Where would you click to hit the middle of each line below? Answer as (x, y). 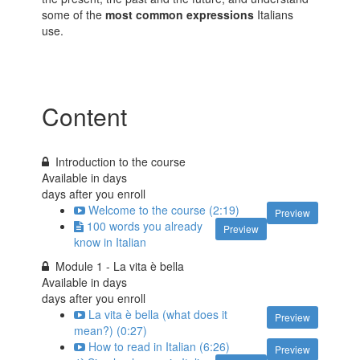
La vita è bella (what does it (158, 314)
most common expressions (180, 14)
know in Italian (110, 242)
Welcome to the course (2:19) (164, 210)
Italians (274, 14)
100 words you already (145, 226)
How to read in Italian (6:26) (160, 346)
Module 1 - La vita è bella (120, 266)
